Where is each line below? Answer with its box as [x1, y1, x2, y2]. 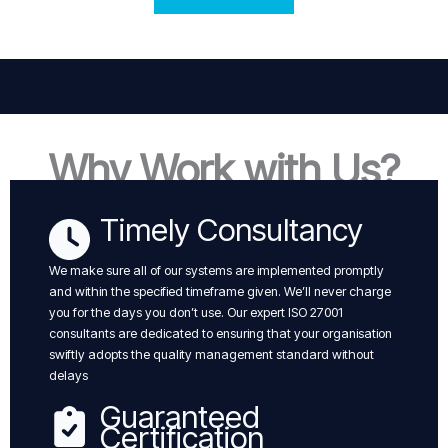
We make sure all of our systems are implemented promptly [49, 262, 384, 278]
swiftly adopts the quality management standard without [49, 346, 374, 362]
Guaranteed [100, 397, 260, 435]
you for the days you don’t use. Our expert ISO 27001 [49, 304, 343, 320]
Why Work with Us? [48, 143, 400, 195]
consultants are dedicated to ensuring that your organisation [49, 325, 392, 341]
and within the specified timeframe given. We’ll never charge [49, 283, 391, 299]
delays [49, 367, 88, 383]
